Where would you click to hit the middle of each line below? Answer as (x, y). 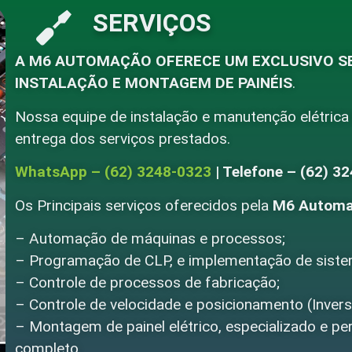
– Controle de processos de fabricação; (147, 282)
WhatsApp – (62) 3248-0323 (113, 172)
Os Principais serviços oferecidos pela (143, 205)
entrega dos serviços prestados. (122, 138)
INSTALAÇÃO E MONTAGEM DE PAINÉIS (153, 83)
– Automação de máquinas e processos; (150, 238)
